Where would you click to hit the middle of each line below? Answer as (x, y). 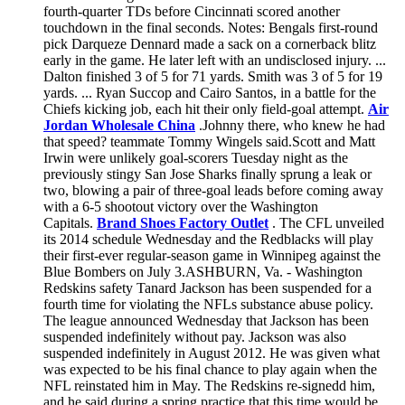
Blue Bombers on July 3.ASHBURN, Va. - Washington (203, 271)
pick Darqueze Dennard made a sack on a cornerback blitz (210, 43)
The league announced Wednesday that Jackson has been (206, 320)
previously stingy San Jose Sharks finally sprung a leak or (207, 174)
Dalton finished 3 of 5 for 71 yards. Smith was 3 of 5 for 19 (213, 76)
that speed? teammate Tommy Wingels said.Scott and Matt (209, 141)
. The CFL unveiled (326, 222)
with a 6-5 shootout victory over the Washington (181, 206)
